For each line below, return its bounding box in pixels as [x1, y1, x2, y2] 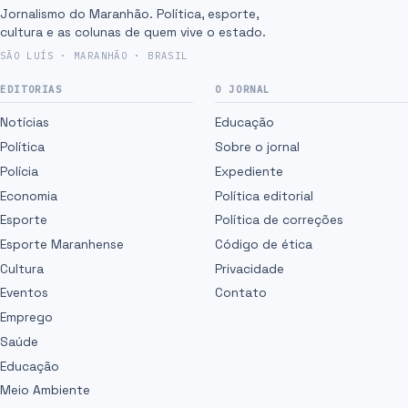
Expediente [215, 162, 283, 179]
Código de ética [215, 235, 312, 252]
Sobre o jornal [215, 138, 300, 156]
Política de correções [215, 211, 343, 229]
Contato [215, 284, 267, 301]
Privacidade [215, 260, 284, 277]
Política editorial [215, 187, 313, 204]
